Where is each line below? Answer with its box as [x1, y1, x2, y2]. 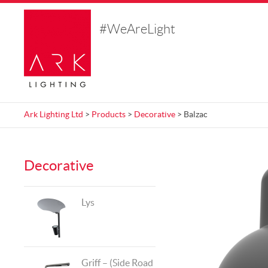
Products [92, 111, 126, 119]
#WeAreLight [99, 23, 175, 36]
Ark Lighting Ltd [24, 111, 83, 119]
